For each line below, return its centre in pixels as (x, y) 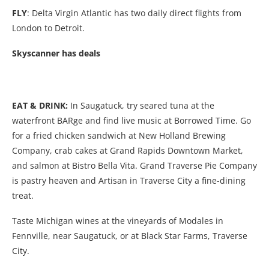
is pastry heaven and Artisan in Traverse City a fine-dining (129, 181)
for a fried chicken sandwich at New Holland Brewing (119, 136)
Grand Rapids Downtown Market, (177, 151)
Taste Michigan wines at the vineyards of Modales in (118, 221)
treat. (23, 196)
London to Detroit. (50, 28)
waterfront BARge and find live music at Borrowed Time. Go (131, 121)
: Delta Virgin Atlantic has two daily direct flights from (134, 13)
